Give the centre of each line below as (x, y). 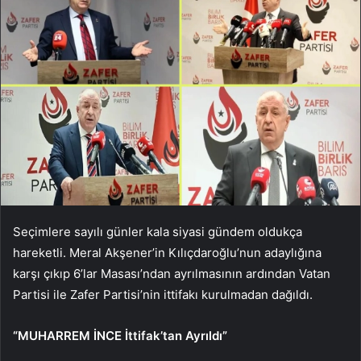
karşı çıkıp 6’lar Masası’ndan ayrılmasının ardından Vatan (172, 273)
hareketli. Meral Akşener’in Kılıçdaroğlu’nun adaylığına (167, 252)
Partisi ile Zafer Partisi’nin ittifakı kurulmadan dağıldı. (163, 294)
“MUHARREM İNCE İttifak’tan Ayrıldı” (120, 335)
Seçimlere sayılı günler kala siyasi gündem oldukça (158, 231)
